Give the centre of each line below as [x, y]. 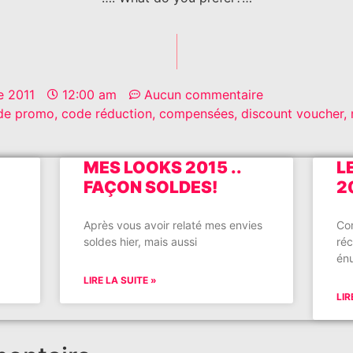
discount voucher [292, 114]
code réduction [107, 114]
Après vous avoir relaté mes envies [173, 225]
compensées [197, 114]
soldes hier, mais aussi [140, 242]
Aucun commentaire [204, 95]
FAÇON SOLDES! [150, 188]
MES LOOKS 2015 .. [162, 168]
